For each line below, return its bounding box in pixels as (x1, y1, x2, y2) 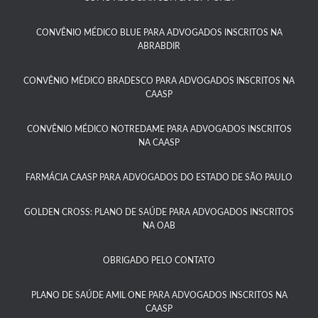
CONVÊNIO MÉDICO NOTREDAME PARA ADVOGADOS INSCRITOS (26, 125, 292, 133)
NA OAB (143, 221, 175, 230)
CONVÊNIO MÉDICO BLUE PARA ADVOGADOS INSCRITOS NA (35, 28, 283, 37)
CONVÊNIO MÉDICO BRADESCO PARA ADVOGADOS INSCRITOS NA (23, 77, 295, 85)
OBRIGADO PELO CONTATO (103, 256, 215, 265)
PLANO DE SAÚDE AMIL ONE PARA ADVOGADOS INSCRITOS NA (31, 291, 287, 300)
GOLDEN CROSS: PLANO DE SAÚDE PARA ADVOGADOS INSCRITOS (24, 208, 294, 216)
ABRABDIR (138, 42, 180, 50)
